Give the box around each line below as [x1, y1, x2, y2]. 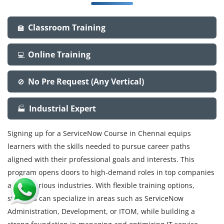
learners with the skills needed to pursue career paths [7, 141, 190, 151]
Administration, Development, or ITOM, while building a [7, 206, 195, 216]
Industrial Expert [29, 102, 96, 114]
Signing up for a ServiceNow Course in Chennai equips [7, 128, 191, 138]
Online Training [28, 48, 90, 60]
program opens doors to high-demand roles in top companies [7, 167, 214, 177]
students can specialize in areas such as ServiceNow [7, 193, 183, 203]
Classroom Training [28, 21, 105, 33]
